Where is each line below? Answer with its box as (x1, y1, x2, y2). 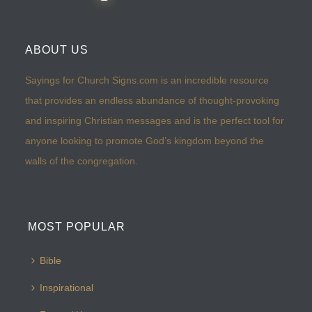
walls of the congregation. (25, 155, 139, 167)
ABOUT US (25, 44, 89, 56)
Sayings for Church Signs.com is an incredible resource (25, 75, 270, 86)
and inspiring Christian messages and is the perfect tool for (25, 115, 285, 127)
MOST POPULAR (28, 221, 126, 233)
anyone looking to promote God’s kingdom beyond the (25, 135, 265, 147)
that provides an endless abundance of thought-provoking (25, 95, 280, 107)
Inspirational (40, 282, 94, 294)
